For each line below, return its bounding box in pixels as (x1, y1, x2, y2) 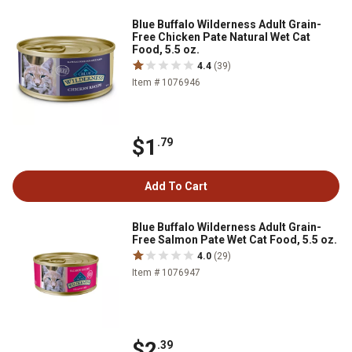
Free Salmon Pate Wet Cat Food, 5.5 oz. (132, 233, 337, 246)
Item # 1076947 (132, 266, 200, 278)
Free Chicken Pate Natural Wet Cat (132, 30, 310, 43)
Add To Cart (145, 179, 207, 192)
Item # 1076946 (132, 76, 200, 88)
